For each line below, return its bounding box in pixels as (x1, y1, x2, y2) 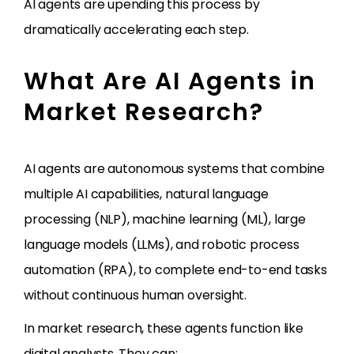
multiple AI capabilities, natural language (24, 185, 269, 204)
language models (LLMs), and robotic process (24, 235, 299, 254)
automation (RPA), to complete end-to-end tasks (24, 261, 327, 280)
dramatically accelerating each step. (24, 21, 249, 40)
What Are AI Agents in (24, 65, 316, 99)
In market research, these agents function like (24, 319, 303, 338)
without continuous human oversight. (24, 286, 247, 305)
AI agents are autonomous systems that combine (24, 160, 325, 179)
